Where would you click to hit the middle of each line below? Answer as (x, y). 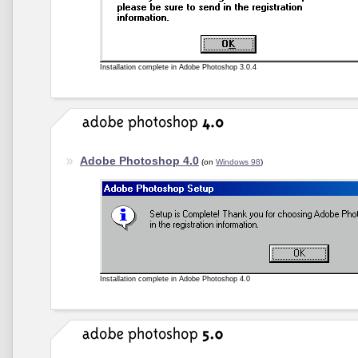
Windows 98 (238, 162)
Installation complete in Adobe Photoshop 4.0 (175, 279)
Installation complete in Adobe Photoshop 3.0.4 (178, 67)
